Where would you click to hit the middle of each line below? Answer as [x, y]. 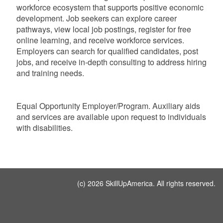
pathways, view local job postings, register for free [104, 29]
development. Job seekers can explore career [96, 18]
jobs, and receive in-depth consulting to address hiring [111, 62]
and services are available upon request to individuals [111, 116]
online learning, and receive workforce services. [100, 40]
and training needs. [50, 73]
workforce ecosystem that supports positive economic [110, 7]
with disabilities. [44, 127]
